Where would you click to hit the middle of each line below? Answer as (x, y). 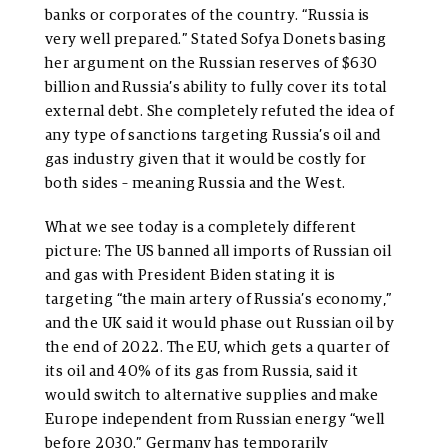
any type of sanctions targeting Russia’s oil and (213, 136)
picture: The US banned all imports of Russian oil (218, 252)
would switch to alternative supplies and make (212, 396)
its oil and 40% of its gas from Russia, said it (202, 372)
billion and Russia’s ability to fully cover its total (216, 88)
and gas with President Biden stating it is (190, 276)
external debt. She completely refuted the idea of (220, 112)
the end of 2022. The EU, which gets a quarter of (217, 348)
